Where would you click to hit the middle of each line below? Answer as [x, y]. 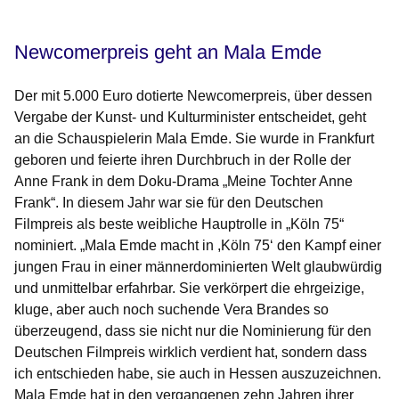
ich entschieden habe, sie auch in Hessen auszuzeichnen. [198, 374]
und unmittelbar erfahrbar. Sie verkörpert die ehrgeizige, [189, 289]
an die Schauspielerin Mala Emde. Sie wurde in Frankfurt [194, 139]
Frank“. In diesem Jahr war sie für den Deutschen [169, 203]
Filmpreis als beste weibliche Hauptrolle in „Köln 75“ [179, 224]
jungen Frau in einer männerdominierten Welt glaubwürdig [198, 267]
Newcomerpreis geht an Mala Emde [168, 53]
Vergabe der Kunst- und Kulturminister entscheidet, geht [190, 118]
